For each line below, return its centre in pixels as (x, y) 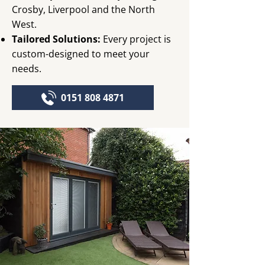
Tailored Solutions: (56, 39)
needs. (27, 69)
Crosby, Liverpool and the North (83, 9)
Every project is (136, 39)
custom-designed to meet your (81, 54)
